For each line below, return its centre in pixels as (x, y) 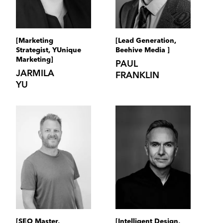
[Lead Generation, (146, 41)
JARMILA (35, 74)
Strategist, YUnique (48, 51)
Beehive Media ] (143, 51)
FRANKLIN (137, 76)
